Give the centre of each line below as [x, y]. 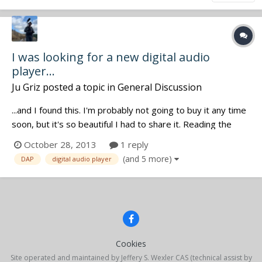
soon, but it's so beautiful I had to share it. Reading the [122, 124]
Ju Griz [26, 87]
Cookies [131, 243]
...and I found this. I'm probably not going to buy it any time [129, 110]
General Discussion [160, 87]
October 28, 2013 [60, 145]
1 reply [133, 145]
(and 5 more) [149, 159]
